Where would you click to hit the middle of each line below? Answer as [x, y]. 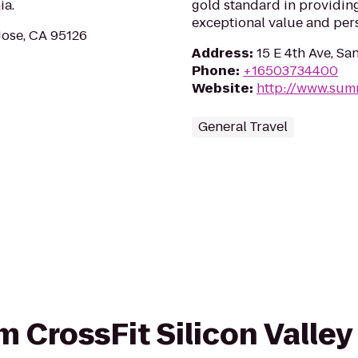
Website [221, 88]
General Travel [243, 127]
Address [221, 53]
